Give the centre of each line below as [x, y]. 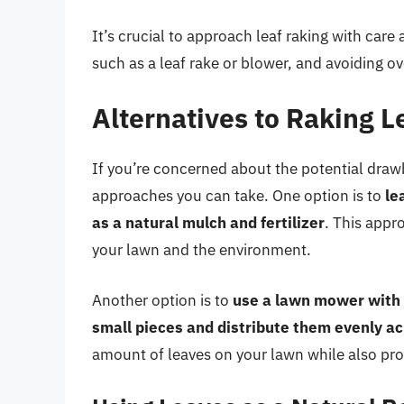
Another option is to [162, 300]
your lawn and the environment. [202, 250]
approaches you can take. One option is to [239, 196]
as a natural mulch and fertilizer [208, 223]
